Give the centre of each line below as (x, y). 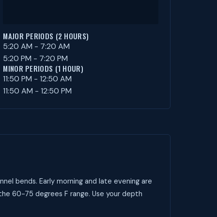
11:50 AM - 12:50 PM (38, 91)
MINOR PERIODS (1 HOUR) (43, 68)
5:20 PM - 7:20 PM (36, 58)
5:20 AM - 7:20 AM (37, 46)
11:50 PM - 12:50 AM (38, 79)
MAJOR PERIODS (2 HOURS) (46, 36)
